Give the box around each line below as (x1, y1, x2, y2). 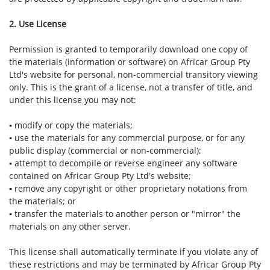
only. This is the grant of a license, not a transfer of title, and (9, 81, 253, 93)
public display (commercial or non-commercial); (9, 145, 201, 156)
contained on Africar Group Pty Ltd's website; (9, 170, 191, 181)
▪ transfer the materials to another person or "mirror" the (9, 208, 240, 219)
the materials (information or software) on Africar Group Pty (9, 56, 250, 67)
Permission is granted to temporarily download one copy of (9, 43, 248, 55)
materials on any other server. (9, 221, 131, 232)
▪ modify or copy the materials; (9, 119, 133, 131)
